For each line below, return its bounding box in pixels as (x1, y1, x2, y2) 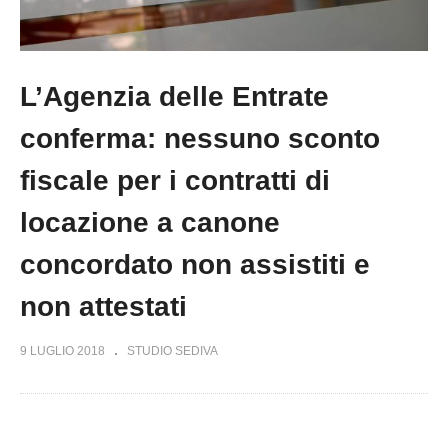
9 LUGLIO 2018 (20, 343, 105, 358)
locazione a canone (20, 206, 280, 238)
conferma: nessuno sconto (20, 122, 380, 154)
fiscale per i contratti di (20, 164, 330, 196)
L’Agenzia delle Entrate (20, 80, 329, 112)
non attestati (20, 290, 187, 322)
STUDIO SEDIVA (127, 343, 218, 358)
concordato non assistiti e (20, 248, 370, 280)
